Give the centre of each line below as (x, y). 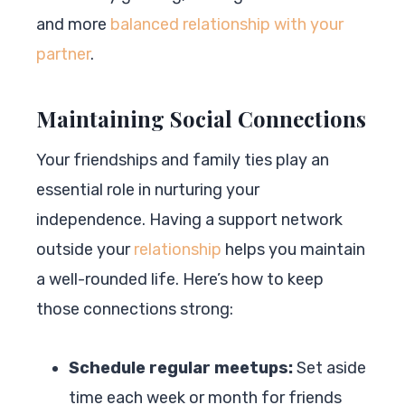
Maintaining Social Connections (201, 118)
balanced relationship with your (227, 24)
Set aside (330, 367)
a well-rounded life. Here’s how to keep (180, 279)
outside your (85, 249)
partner (63, 54)
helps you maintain (293, 249)
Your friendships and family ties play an (183, 160)
